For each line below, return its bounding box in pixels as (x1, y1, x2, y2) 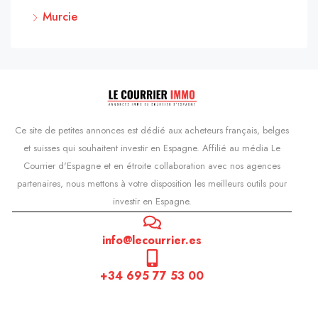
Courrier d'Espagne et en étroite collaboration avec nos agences (23, 159, 280, 173)
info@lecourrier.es (102, 232, 202, 249)
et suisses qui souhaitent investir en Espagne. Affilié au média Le (23, 141, 280, 155)
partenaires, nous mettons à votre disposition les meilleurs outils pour (17, 177, 287, 191)
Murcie (43, 9, 77, 26)
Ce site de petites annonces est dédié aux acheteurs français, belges (15, 124, 289, 138)
